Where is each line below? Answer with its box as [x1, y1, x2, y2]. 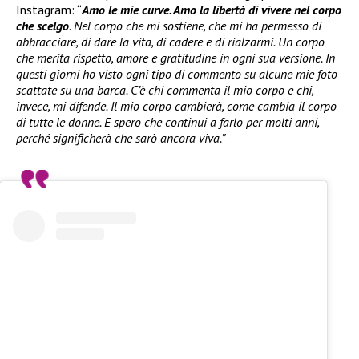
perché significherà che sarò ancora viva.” [16, 130, 225, 147]
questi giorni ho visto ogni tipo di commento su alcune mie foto [16, 66, 337, 83]
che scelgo [16, 18, 69, 34]
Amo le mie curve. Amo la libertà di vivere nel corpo [82, 2, 341, 18]
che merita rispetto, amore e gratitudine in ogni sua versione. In [16, 50, 335, 67]
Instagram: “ [16, 2, 82, 18]
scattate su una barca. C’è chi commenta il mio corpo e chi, [16, 82, 313, 99]
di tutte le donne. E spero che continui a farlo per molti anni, [16, 114, 319, 131]
